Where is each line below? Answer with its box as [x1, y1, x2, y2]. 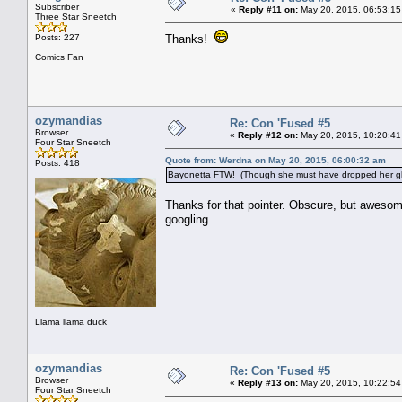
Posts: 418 [35, 157, 80, 168]
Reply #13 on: [238, 377, 298, 388]
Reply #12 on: [238, 129, 298, 140]
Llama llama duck [35, 316, 107, 327]
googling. [165, 212, 212, 226]
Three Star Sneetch [35, 11, 117, 22]
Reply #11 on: [239, 4, 298, 14]
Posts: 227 [35, 31, 80, 42]
